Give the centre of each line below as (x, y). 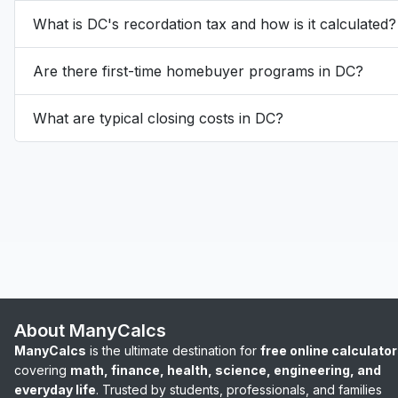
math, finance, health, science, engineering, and (226, 370)
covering (42, 370)
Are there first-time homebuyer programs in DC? (198, 71)
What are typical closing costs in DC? (158, 118)
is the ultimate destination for (173, 350)
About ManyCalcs (90, 330)
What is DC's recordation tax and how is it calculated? (215, 24)
